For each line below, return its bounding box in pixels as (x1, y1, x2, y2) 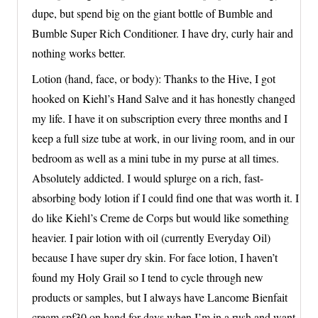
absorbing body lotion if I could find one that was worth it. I (32, 190, 299, 206)
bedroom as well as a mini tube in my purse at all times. (32, 150, 279, 166)
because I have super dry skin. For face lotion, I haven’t (32, 250, 278, 265)
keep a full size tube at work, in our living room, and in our (32, 131, 295, 146)
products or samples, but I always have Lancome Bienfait (32, 290, 287, 305)
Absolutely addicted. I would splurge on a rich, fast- (32, 170, 263, 186)
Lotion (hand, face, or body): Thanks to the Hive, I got (32, 71, 275, 87)
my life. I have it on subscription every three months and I (32, 111, 287, 126)
